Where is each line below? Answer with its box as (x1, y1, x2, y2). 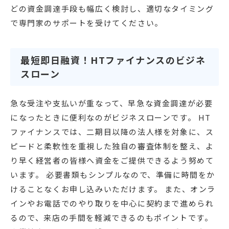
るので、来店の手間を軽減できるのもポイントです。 (10, 212, 213, 223)
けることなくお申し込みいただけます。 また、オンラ (10, 184, 216, 195)
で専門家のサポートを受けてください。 (10, 17, 163, 29)
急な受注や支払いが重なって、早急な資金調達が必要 (10, 98, 213, 109)
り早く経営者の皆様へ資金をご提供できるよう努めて (10, 155, 214, 166)
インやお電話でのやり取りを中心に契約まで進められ (10, 198, 214, 209)
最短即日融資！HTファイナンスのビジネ (20, 53, 206, 67)
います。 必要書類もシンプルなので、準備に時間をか (10, 169, 216, 180)
